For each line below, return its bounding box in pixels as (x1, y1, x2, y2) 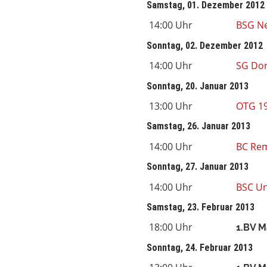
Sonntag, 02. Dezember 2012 (146, 39, 263, 51)
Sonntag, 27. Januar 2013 (146, 161, 249, 173)
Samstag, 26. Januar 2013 (146, 120, 250, 132)
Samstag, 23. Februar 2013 (146, 201, 254, 213)
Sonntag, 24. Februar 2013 (146, 241, 253, 253)
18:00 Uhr (148, 221, 193, 234)
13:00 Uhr (148, 100, 193, 113)
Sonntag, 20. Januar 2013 (146, 80, 249, 92)
